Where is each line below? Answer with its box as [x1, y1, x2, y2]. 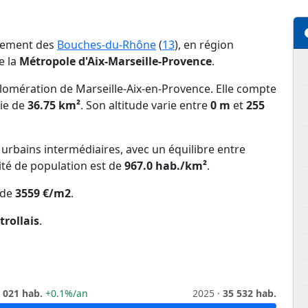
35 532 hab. [223, 287, 276, 300]
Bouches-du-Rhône [57, 37, 156, 53]
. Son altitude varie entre [80, 98, 210, 113]
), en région [175, 37, 234, 53]
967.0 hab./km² [124, 158, 207, 174]
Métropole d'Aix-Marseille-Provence [19, 54, 212, 69]
